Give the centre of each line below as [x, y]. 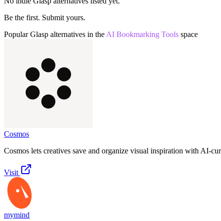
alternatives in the [76, 34]
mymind [17, 215]
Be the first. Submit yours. [45, 17]
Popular [17, 34]
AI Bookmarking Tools [142, 34]
